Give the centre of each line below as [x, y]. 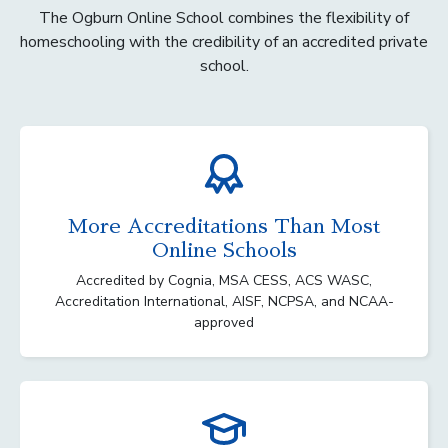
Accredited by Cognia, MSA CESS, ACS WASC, [224, 280]
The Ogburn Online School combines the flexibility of [224, 17]
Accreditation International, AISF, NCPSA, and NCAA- [224, 301]
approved [224, 322]
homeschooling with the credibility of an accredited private [224, 41]
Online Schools [224, 249]
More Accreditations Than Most [224, 225]
